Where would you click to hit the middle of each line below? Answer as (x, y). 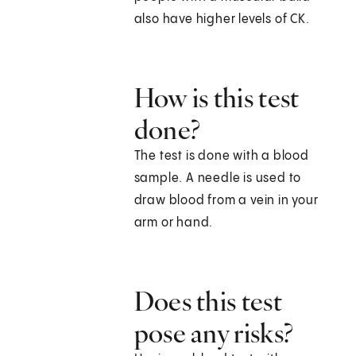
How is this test (217, 98)
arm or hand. (175, 223)
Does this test (208, 302)
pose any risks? (214, 333)
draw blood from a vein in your (226, 201)
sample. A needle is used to (218, 179)
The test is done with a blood (221, 157)
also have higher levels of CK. (222, 20)
